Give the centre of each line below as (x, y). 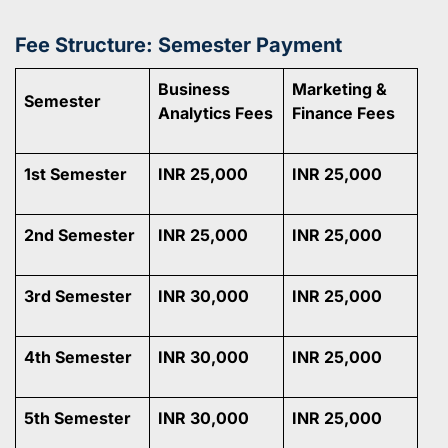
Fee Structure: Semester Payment (178, 44)
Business (194, 88)
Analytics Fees (215, 112)
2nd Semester (79, 234)
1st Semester (75, 173)
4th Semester (78, 356)
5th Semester (77, 417)
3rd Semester (78, 295)
